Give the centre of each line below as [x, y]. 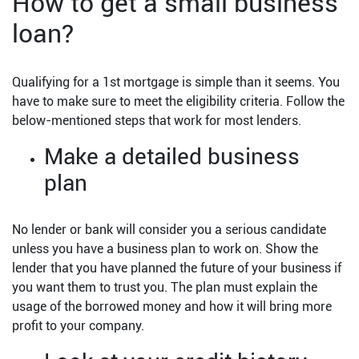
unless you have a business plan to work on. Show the [165, 249]
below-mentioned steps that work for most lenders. [157, 121]
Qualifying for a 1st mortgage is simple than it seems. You [176, 83]
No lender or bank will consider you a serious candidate [169, 230]
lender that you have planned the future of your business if [177, 268]
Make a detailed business [172, 157]
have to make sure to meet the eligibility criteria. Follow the [178, 102]
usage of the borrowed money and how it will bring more [172, 307]
